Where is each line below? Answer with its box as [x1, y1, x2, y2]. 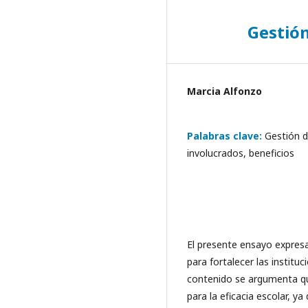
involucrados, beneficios [187, 146, 294, 159]
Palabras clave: [187, 129, 265, 142]
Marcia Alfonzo [187, 85, 262, 98]
